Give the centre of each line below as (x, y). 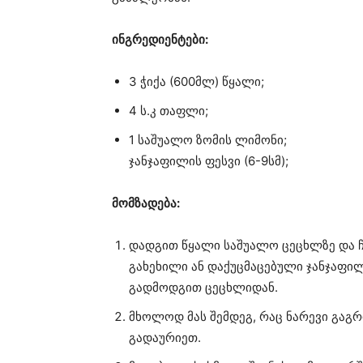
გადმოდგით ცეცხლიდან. (203, 288)
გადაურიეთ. (165, 338)
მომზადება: (146, 203)
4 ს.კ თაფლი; (169, 111)
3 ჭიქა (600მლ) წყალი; (196, 82)
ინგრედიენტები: (160, 40)
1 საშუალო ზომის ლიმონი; (208, 140)
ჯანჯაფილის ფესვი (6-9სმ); (209, 161)
